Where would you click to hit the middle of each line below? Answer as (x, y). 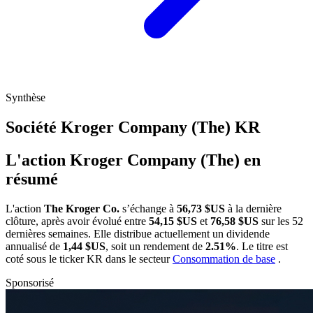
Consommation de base (224, 259)
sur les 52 (281, 221)
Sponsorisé (30, 282)
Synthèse (26, 98)
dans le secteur (139, 259)
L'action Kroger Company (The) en (133, 160)
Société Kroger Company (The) (120, 128)
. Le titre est (262, 246)
